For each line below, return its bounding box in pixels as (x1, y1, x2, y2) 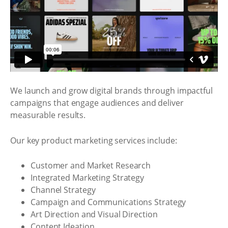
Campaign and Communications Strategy (31, 196, 186, 208)
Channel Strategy (31, 184, 96, 195)
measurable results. (10, 109, 86, 121)
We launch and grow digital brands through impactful (10, 85, 213, 96)
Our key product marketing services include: (10, 134, 177, 146)
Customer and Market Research (31, 160, 151, 171)
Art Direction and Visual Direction (31, 209, 158, 220)
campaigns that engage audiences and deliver (10, 97, 184, 108)
